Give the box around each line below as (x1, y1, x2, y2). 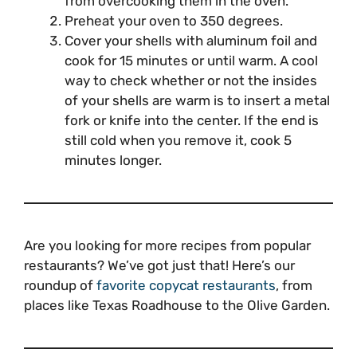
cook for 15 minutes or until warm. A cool (65, 52, 318, 69)
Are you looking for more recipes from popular (24, 237, 311, 253)
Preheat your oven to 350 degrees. (65, 12, 286, 29)
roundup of (24, 277, 96, 293)
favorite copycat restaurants (96, 277, 276, 293)
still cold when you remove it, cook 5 (65, 131, 292, 148)
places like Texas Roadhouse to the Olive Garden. (24, 296, 330, 313)
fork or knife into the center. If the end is (65, 112, 319, 128)
